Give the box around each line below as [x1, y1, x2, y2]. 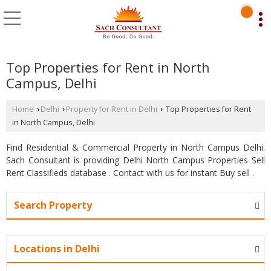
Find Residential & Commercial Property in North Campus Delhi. [6, 141, 265, 153]
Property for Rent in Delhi [66, 103, 157, 114]
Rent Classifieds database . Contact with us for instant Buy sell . [6, 166, 254, 178]
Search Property [14, 198, 92, 212]
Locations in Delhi [14, 241, 100, 255]
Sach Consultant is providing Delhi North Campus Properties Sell [6, 154, 265, 166]
